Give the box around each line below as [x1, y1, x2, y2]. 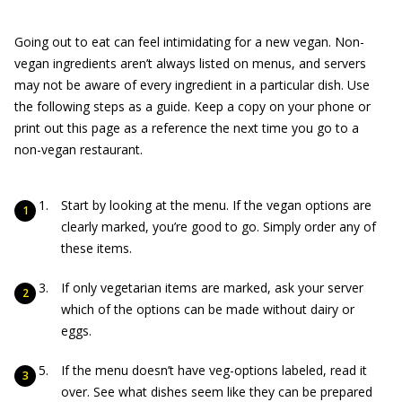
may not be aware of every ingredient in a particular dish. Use [14, 76, 370, 93]
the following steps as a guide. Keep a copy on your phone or [14, 98, 371, 115]
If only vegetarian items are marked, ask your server [61, 279, 363, 296]
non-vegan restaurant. [14, 141, 143, 158]
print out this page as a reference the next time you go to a [14, 119, 359, 136]
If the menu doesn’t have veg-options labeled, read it [61, 362, 367, 379]
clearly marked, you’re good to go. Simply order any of [61, 218, 376, 235]
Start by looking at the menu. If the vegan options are [61, 197, 371, 214]
